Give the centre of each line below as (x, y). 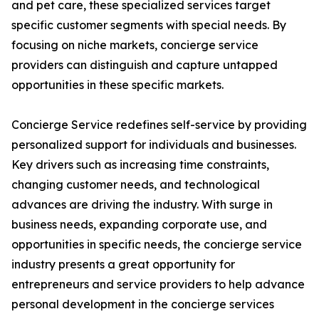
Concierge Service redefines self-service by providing (159, 125)
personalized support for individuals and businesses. (154, 145)
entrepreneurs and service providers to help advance (158, 284)
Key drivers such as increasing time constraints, (140, 165)
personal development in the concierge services (143, 304)
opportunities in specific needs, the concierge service (157, 245)
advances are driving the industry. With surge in (142, 205)
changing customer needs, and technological (136, 185)
